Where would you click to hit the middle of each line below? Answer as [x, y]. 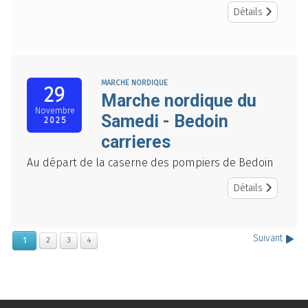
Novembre [55, 111]
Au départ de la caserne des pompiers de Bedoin [150, 163]
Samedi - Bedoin [165, 122]
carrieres [136, 142]
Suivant [269, 239]
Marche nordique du [179, 101]
